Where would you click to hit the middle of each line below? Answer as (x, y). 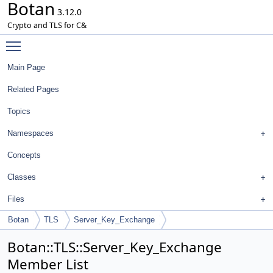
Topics (19, 111)
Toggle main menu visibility (83, 41)
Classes (22, 177)
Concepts (24, 155)
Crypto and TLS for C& (47, 25)
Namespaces (30, 133)
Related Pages (33, 89)
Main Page (26, 67)
